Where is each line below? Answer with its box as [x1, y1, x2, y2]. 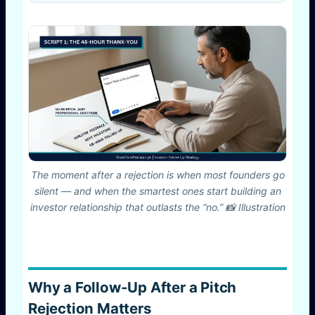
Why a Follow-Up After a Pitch [28, 278, 237, 296]
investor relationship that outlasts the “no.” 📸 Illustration [30, 201, 285, 214]
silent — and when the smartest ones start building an [34, 185, 281, 198]
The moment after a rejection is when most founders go [30, 169, 285, 181]
